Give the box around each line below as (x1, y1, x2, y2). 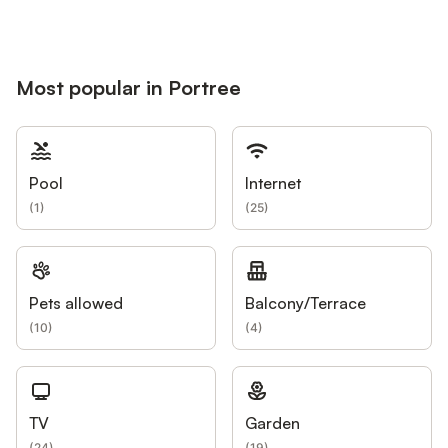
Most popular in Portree (16, 74, 241, 100)
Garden (245, 412, 300, 433)
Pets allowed (29, 292, 123, 313)
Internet (245, 172, 301, 193)
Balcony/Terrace (245, 292, 366, 313)
